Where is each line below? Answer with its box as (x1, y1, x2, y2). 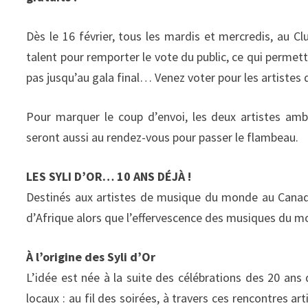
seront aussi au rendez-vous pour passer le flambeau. (26, 129, 299, 145)
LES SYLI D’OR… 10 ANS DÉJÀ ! (26, 168, 192, 184)
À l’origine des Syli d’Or (26, 249, 156, 265)
